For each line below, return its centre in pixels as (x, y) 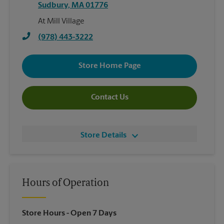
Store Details (103, 135)
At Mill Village (61, 21)
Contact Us (109, 98)
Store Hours (43, 213)
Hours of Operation (65, 183)
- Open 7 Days (91, 213)
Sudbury (53, 5)
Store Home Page (109, 66)
